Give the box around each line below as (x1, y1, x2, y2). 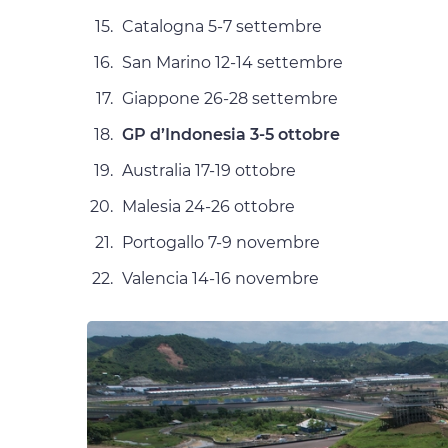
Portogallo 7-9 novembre (122, 233, 320, 253)
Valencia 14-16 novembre (122, 269, 319, 289)
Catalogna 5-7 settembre (122, 17, 322, 37)
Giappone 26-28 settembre (122, 89, 338, 109)
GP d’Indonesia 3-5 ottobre (122, 125, 340, 145)
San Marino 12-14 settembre (122, 53, 343, 73)
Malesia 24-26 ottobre (122, 197, 295, 217)
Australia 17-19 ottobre (122, 161, 296, 181)
